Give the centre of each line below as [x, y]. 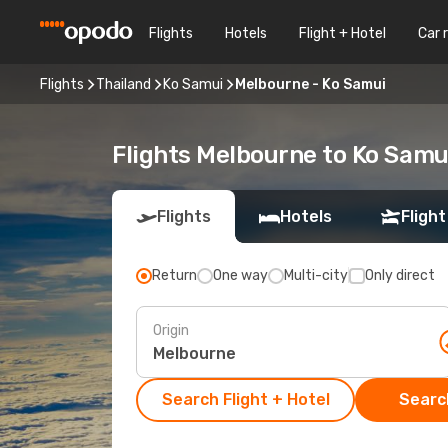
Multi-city [316, 275]
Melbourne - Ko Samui [310, 84]
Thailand [123, 84]
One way [240, 275]
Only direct [400, 275]
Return [174, 275]
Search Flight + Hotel [245, 399]
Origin [171, 330]
